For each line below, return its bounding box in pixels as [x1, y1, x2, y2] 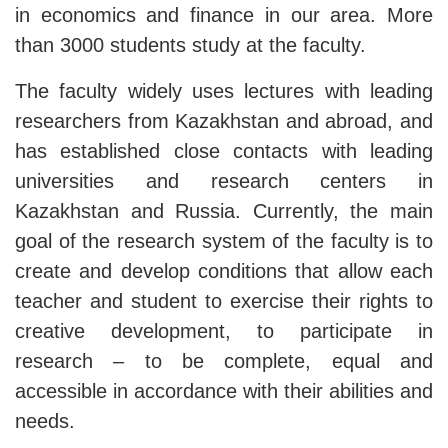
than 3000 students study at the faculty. [15, 34, 366, 57]
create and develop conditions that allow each [15, 260, 433, 283]
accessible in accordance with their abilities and [15, 380, 433, 403]
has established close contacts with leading [15, 140, 433, 163]
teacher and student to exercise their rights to [15, 290, 433, 313]
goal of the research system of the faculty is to [15, 230, 433, 253]
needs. [15, 410, 75, 433]
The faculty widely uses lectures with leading [15, 80, 433, 103]
